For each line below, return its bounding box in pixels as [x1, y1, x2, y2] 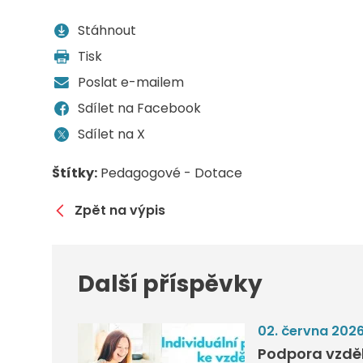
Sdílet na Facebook [78, 98, 201, 117]
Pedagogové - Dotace [100, 163, 242, 182]
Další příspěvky [78, 267, 263, 300]
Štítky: [52, 163, 97, 182]
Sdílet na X [78, 124, 145, 143]
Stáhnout [78, 20, 136, 40]
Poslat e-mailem [78, 72, 184, 92]
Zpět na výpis [75, 201, 165, 220]
